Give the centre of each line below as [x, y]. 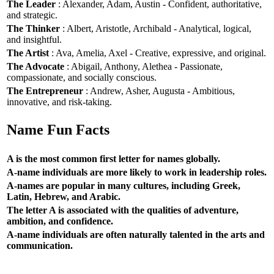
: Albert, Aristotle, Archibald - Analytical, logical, [156, 28]
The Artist [28, 53]
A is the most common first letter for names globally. [113, 158]
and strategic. [32, 15]
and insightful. [34, 39]
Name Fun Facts [58, 130]
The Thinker [33, 28]
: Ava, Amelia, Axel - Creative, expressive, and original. [157, 53]
